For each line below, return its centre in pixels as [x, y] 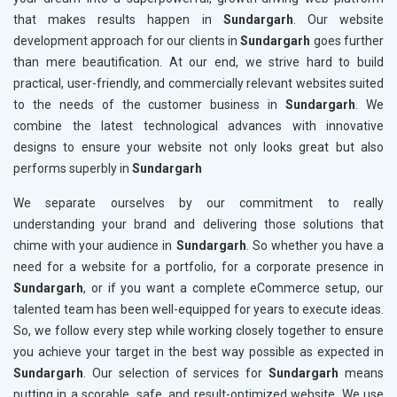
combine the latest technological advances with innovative [198, 126]
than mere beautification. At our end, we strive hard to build [198, 62]
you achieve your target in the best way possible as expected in [198, 352]
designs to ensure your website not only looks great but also [198, 148]
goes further [347, 41]
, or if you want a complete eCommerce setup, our [234, 288]
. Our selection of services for [176, 374]
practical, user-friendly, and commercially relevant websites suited [198, 84]
